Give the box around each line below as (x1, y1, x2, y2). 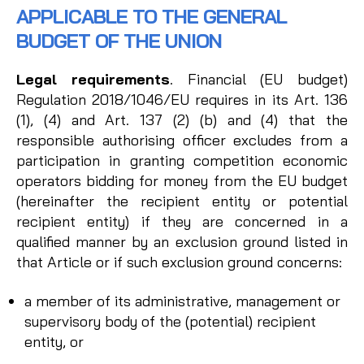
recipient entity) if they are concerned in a (16, 212, 348, 232)
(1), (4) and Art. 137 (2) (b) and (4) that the (16, 110, 348, 130)
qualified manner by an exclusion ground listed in (16, 232, 348, 252)
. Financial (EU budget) (169, 70, 348, 89)
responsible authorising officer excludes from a (16, 131, 348, 150)
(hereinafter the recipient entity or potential (16, 192, 348, 211)
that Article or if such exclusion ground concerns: (16, 253, 342, 272)
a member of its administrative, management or (24, 291, 340, 310)
